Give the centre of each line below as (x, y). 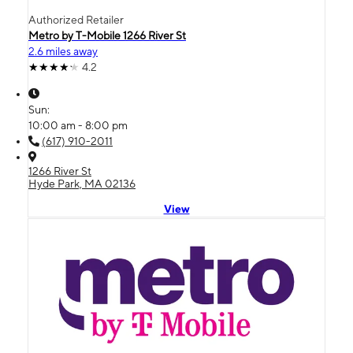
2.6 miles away (63, 51)
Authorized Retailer (76, 19)
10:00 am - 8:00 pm (78, 125)
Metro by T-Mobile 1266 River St (107, 35)
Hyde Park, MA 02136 (82, 183)
